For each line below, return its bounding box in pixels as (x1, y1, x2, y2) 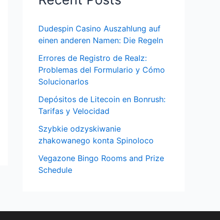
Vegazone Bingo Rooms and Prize (38, 153, 164, 164)
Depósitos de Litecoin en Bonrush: (38, 94, 165, 105)
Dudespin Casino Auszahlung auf (38, 24, 161, 34)
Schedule (38, 165, 72, 175)
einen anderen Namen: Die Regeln (38, 35, 163, 46)
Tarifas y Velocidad (38, 106, 110, 116)
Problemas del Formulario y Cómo (38, 65, 165, 75)
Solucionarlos (38, 77, 88, 87)
